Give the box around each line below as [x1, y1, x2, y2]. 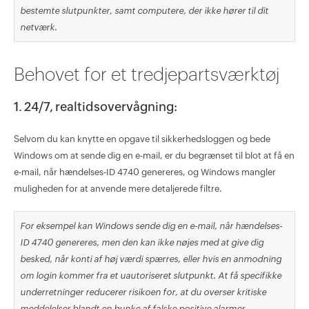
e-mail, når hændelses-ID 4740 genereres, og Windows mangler [13, 167, 276, 178]
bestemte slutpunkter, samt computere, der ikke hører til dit [19, 6, 268, 17]
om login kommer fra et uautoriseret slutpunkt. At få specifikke [19, 270, 281, 281]
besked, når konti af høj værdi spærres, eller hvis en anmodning [19, 253, 281, 264]
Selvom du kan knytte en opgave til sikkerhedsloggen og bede [13, 134, 270, 145]
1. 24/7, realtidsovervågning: [13, 99, 177, 114]
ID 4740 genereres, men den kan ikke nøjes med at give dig [19, 237, 263, 248]
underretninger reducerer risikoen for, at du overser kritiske [19, 286, 266, 297]
